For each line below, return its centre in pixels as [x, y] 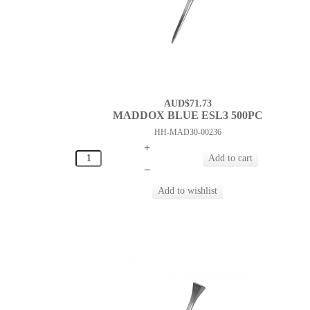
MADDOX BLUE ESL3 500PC [188, 116]
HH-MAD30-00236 [188, 133]
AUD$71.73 [188, 104]
